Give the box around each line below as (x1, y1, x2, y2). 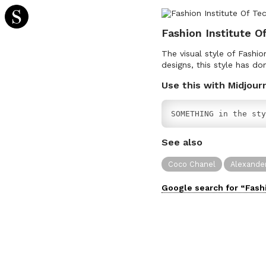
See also (161, 137, 202, 148)
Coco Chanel (168, 159, 216, 169)
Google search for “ (161, 182, 245, 192)
